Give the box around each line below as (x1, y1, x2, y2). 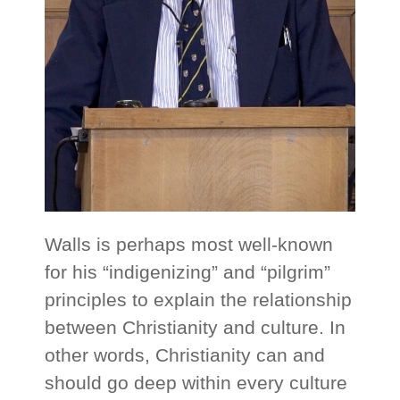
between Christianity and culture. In (45, 317, 346, 338)
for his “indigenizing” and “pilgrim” (45, 262, 331, 283)
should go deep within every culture (45, 372, 348, 394)
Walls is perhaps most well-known (45, 234, 334, 255)
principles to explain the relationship (45, 289, 353, 311)
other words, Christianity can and (45, 345, 326, 366)
